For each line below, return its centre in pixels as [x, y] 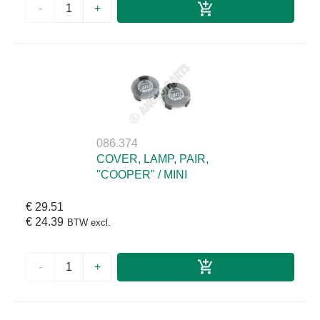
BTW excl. [89, 223]
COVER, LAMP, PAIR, [152, 159]
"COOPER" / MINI [142, 175]
